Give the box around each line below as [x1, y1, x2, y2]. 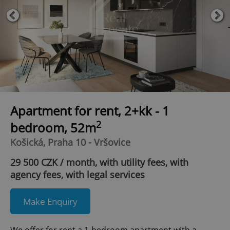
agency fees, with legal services [10, 168, 145, 181]
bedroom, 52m [10, 119, 96, 137]
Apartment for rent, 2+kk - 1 [10, 102, 169, 120]
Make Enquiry [23, 195, 78, 207]
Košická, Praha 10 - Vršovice [10, 136, 130, 149]
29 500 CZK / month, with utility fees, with [10, 156, 188, 169]
